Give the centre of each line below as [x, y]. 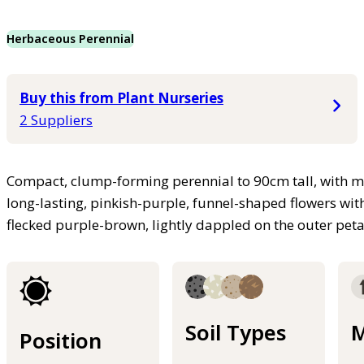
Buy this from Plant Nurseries [121, 97]
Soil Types [236, 332]
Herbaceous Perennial [70, 38]
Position [61, 340]
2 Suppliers [56, 119]
